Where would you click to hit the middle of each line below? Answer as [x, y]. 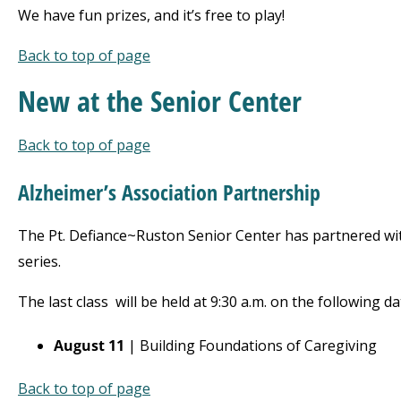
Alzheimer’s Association [120, 192]
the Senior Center [204, 101]
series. [41, 261]
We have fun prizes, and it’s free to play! [151, 15]
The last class [63, 302]
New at [59, 101]
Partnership [272, 192]
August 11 [89, 346]
